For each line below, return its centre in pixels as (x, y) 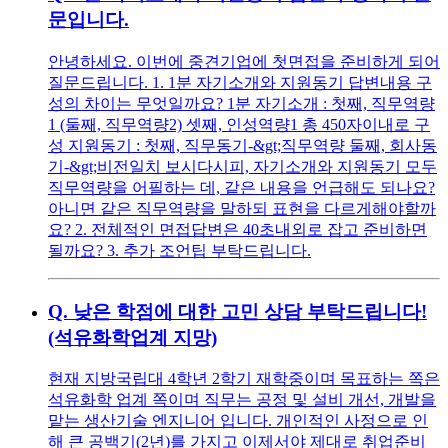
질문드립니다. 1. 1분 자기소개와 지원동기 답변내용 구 (240, 82)
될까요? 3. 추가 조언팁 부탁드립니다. (179, 250)
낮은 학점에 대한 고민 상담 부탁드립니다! (250, 311)
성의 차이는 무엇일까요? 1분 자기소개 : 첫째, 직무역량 (241, 103)
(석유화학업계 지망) (132, 337)
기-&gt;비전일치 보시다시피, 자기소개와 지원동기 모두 (242, 166)
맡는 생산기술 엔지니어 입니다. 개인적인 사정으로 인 (238, 421)
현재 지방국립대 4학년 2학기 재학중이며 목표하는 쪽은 (244, 379)
